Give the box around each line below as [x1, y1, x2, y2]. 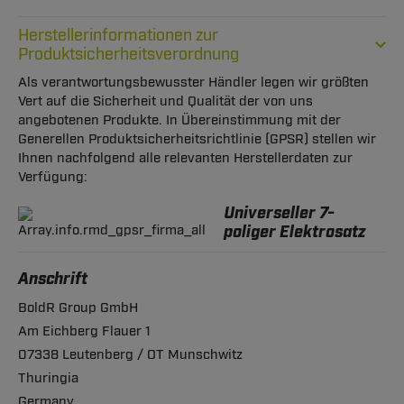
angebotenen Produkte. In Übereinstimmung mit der [18, 111, 341, 129]
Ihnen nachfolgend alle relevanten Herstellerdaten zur [18, 149, 353, 167]
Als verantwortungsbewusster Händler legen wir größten [18, 73, 369, 91]
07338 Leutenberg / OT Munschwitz [18, 345, 243, 363]
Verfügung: [18, 168, 87, 186]
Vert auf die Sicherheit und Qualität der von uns [18, 92, 313, 110]
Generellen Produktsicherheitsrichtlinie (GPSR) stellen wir [18, 130, 376, 148]
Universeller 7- [224, 202, 335, 225]
